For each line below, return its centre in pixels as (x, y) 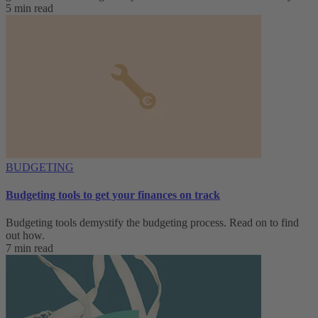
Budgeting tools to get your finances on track (113, 194)
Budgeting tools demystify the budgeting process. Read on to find (152, 223)
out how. (25, 236)
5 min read (29, 8)
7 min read (29, 248)
